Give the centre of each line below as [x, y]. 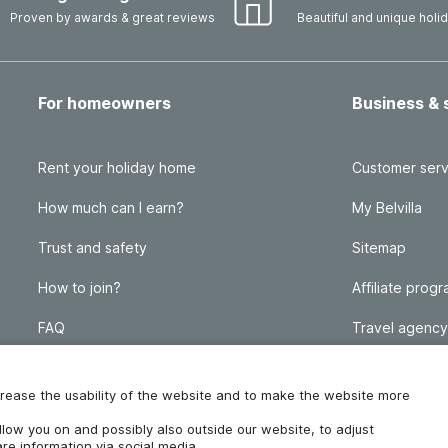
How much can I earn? [111, 207]
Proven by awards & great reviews [112, 17]
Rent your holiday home [117, 167]
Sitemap [379, 247]
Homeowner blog [95, 367]
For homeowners [104, 103]
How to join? [79, 287]
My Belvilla [387, 207]
